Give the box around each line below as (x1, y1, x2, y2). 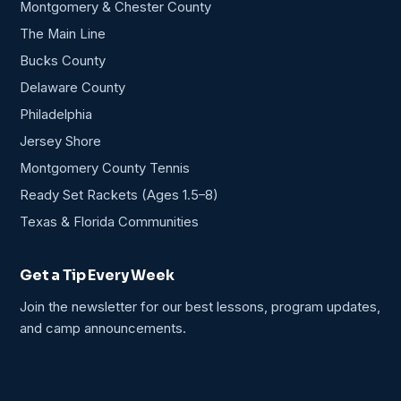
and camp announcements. (20, 320, 186, 337)
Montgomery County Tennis (20, 160, 190, 177)
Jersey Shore (20, 133, 101, 150)
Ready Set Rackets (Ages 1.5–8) (20, 187, 218, 204)
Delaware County (20, 80, 125, 97)
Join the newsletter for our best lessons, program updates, (20, 299, 380, 316)
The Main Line (20, 26, 106, 43)
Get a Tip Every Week (20, 266, 175, 286)
